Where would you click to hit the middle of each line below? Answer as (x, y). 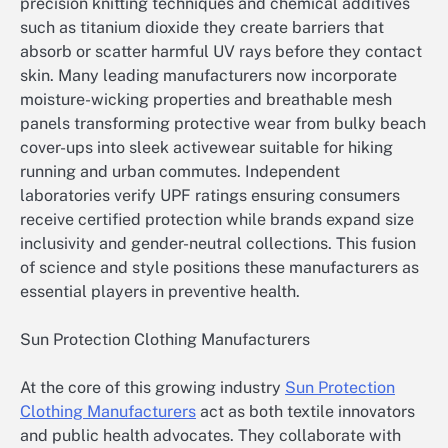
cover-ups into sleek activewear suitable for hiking (206, 148)
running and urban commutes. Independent (180, 172)
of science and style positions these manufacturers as (219, 268)
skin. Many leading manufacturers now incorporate (208, 76)
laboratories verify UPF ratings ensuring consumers (210, 196)
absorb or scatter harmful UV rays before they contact (221, 52)
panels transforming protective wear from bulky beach (223, 124)
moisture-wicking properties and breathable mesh (206, 100)
